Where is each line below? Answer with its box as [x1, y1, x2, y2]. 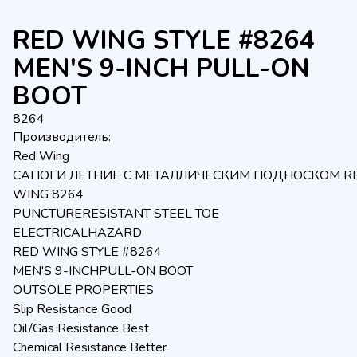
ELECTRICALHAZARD [13, 224, 142, 241]
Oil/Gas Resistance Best [13, 320, 149, 337]
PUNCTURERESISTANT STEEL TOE [13, 205, 219, 222]
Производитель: [13, 128, 111, 146]
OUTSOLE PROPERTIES [13, 281, 154, 299]
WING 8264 [13, 186, 84, 203]
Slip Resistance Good [13, 300, 131, 318]
